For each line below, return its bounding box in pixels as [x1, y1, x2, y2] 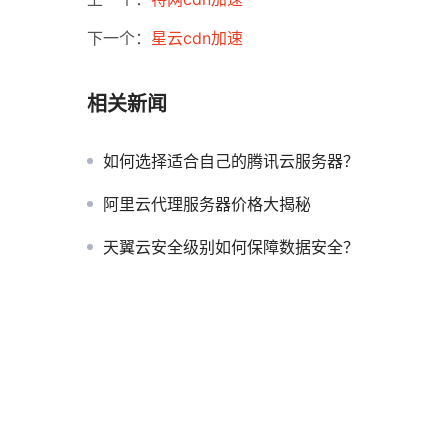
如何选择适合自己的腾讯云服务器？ [103, 151, 359, 172]
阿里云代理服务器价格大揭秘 [103, 194, 311, 215]
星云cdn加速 [151, 28, 243, 49]
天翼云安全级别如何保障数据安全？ [103, 237, 359, 258]
